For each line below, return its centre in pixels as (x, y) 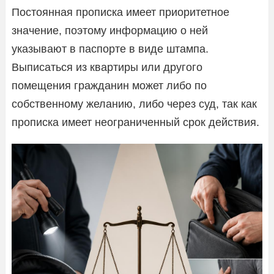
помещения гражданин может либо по (109, 85)
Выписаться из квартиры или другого (107, 67)
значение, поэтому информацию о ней (110, 30)
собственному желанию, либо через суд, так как (134, 104)
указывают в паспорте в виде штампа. (110, 49)
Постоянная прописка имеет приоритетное (120, 12)
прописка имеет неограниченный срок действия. (135, 122)
